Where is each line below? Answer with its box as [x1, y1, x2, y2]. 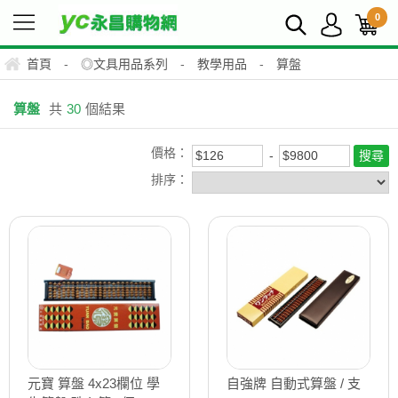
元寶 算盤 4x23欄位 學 [28, 375, 160, 391]
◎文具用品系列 [81, 57, 168, 71]
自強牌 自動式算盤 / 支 [227, 375, 361, 391]
